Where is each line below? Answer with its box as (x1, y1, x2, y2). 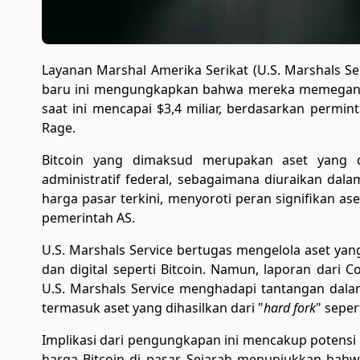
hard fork (264, 299, 316, 317)
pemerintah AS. (42, 209, 138, 227)
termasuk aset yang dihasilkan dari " (42, 299, 264, 317)
